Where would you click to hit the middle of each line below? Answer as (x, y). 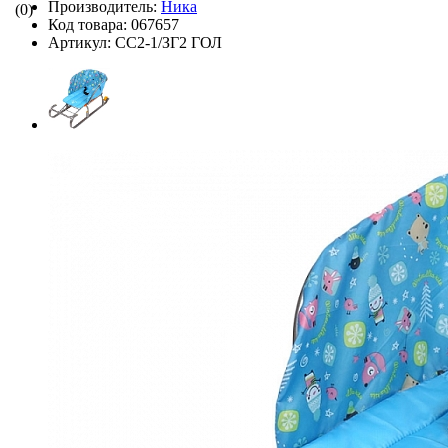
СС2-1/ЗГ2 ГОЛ (168, 42)
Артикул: (81, 42)
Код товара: (89, 24)
